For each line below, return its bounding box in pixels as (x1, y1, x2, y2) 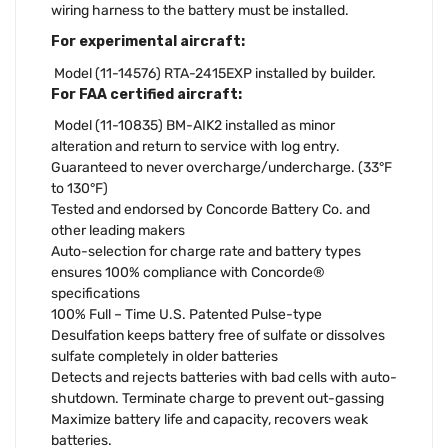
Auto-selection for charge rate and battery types (51, 243, 361, 261)
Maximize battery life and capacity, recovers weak (51, 411, 368, 429)
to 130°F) (51, 180, 108, 198)
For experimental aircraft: (51, 33, 245, 51)
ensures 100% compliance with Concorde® (51, 264, 325, 282)
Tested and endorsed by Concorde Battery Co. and (51, 201, 370, 219)
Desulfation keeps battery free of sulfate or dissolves (51, 327, 385, 345)
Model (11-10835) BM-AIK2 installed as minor (51, 117, 335, 135)
